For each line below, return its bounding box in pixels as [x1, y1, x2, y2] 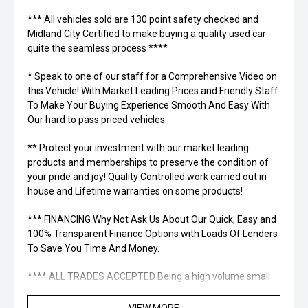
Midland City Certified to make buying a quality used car [27, 28, 266, 40]
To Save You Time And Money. [27, 243, 159, 254]
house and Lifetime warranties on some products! [27, 186, 243, 197]
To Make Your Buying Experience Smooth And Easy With [27, 100, 270, 111]
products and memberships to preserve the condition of [27, 157, 269, 168]
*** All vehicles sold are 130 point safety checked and [27, 14, 258, 25]
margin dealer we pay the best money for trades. [27, 285, 239, 297]
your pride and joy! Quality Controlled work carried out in [27, 171, 267, 183]
